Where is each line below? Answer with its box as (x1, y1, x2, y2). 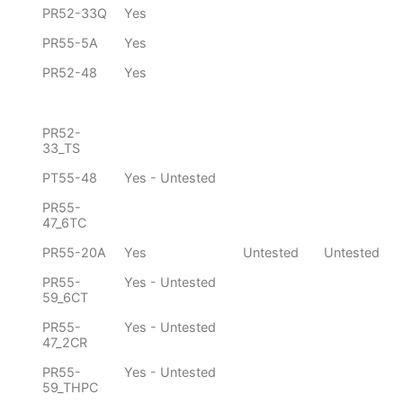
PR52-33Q (42, 5, 107, 22)
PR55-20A (42, 245, 106, 261)
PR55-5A (42, 35, 98, 51)
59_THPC (42, 380, 98, 396)
